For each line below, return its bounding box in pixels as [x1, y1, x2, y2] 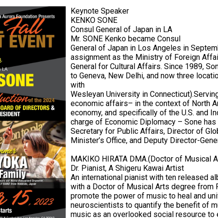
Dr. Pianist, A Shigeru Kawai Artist [71, 163, 184, 173]
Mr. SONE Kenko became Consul [71, 34, 181, 44]
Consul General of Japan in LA [71, 25, 172, 35]
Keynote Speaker [71, 6, 129, 16]
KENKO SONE [71, 16, 117, 25]
